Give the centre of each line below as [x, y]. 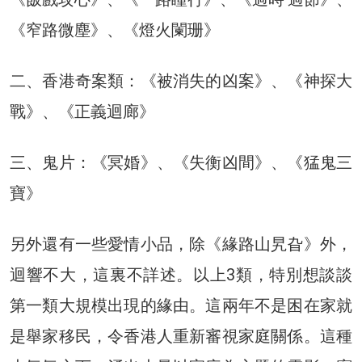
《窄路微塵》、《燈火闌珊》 [115, 30]
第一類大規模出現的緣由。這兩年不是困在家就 [181, 306]
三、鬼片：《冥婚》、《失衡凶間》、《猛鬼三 [181, 163]
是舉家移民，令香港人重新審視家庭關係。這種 [181, 337]
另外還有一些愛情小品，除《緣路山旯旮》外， [181, 244]
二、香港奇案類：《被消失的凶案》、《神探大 [181, 81]
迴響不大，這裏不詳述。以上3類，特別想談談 [181, 275]
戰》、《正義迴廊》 [82, 112]
